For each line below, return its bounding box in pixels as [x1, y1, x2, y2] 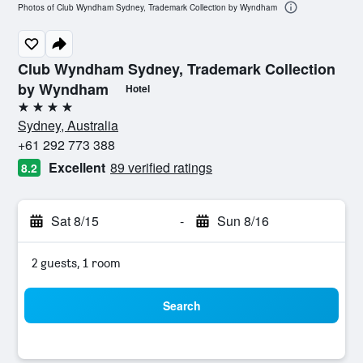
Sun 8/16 [216, 211, 269, 230]
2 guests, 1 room [32, 255, 121, 271]
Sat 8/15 [51, 211, 99, 230]
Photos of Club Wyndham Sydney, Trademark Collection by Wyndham [18, 2, 277, 14]
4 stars [17, 105, 55, 121]
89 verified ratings [110, 158, 212, 177]
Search [162, 297, 201, 314]
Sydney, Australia [18, 116, 118, 135]
